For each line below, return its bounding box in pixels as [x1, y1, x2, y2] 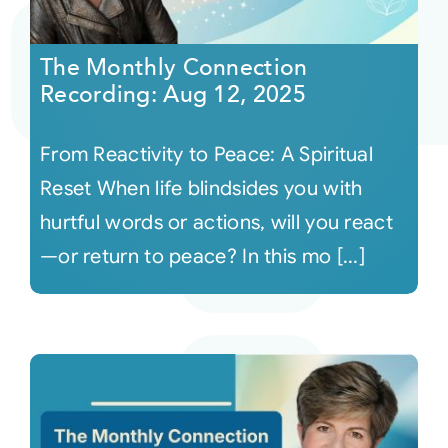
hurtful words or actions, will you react [39, 210, 393, 236]
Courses [23, 38, 83, 61]
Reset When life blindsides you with [39, 176, 363, 202]
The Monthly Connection [39, 52, 308, 84]
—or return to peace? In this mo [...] [39, 244, 366, 270]
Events [23, 104, 73, 127]
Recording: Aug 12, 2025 [39, 79, 306, 111]
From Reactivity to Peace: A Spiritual [39, 142, 374, 168]
